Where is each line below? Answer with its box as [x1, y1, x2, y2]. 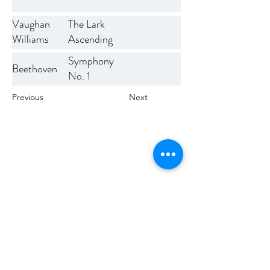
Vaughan [12, 16, 50, 33]
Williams [12, 31, 49, 48]
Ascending [68, 31, 113, 48]
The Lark [68, 16, 105, 33]
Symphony [68, 53, 114, 69]
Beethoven [12, 60, 57, 77]
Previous [12, 91, 43, 102]
